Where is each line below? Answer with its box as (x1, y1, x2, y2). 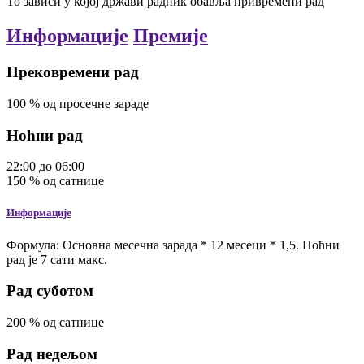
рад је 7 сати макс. (6, 252, 107, 266)
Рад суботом (6, 282, 93, 300)
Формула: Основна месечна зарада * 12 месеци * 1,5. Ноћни (6, 237, 340, 252)
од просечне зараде (43, 96, 149, 110)
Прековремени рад (6, 63, 139, 81)
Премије (133, 25, 208, 47)
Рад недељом (6, 344, 97, 362)
